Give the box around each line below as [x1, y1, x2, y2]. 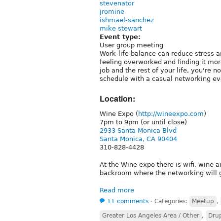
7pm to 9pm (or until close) [100, 118, 187, 126]
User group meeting [100, 41, 163, 49]
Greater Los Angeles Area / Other [102, 212, 199, 219]
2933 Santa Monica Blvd [100, 126, 177, 134]
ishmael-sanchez [100, 16, 154, 24]
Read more [100, 186, 134, 194]
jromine [100, 7, 124, 15]
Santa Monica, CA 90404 [100, 135, 177, 143]
